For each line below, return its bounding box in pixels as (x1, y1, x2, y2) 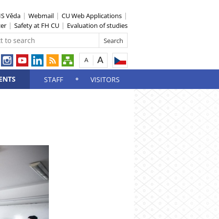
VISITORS (90, 75, 120, 84)
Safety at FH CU (14, 21, 59, 30)
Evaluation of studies (67, 21, 128, 30)
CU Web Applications (62, 11, 122, 20)
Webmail (28, 11, 54, 20)
